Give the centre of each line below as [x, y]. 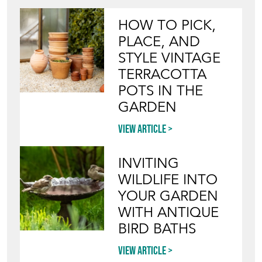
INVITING [149, 163]
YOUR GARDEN [168, 196]
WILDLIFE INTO [168, 180]
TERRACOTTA [163, 74]
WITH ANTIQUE [169, 212]
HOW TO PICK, [167, 25]
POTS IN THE [161, 91]
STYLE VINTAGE [170, 58]
